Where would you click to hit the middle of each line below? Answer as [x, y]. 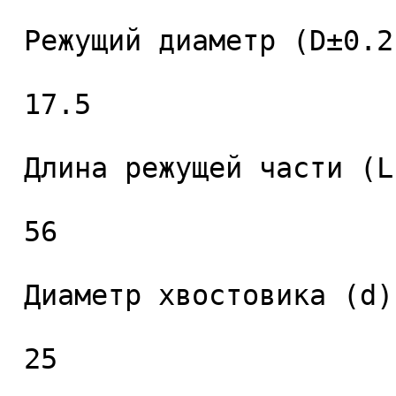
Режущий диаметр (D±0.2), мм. [15, 41]
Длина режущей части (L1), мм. [15, 168]
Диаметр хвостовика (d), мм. [15, 295]
